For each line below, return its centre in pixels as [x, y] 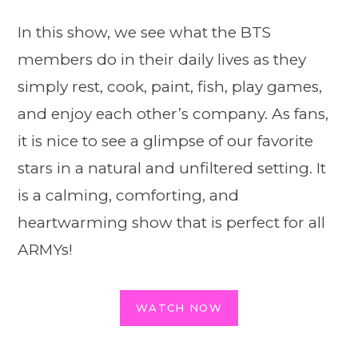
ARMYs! [45, 249]
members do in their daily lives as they [162, 59]
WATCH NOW [179, 308]
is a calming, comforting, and [128, 195]
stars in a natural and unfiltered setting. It [172, 168]
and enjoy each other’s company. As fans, [173, 113]
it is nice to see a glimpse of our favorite [165, 141]
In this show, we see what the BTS [144, 32]
